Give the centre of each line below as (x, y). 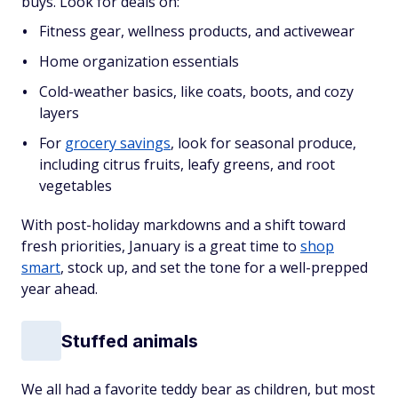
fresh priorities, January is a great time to (161, 246)
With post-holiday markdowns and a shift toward (183, 225)
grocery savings (118, 143)
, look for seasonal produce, (263, 143)
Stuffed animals (130, 341)
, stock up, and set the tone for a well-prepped (214, 267)
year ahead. (60, 289)
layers (59, 113)
